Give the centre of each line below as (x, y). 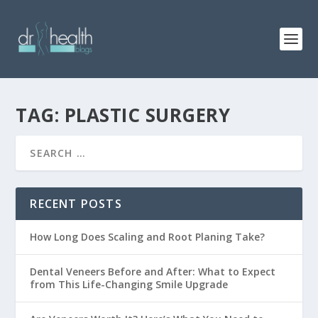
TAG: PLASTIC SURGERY (123, 115)
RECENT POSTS (76, 204)
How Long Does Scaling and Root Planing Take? (148, 237)
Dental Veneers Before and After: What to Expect (153, 272)
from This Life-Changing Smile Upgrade (129, 284)
